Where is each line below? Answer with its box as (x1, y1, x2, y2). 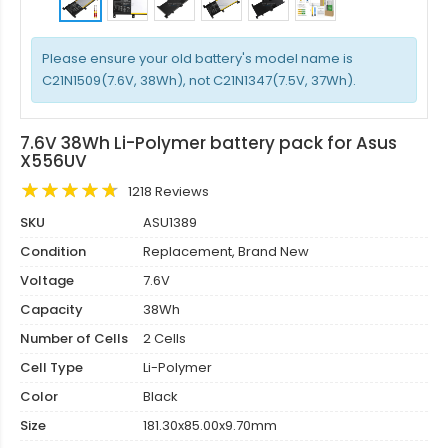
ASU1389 (140, 213, 197, 232)
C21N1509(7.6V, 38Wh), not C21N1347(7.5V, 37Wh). (42, 71, 356, 90)
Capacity (20, 300, 83, 319)
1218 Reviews (128, 182, 209, 201)
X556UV (20, 149, 87, 173)
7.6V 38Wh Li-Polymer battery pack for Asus (20, 131, 397, 155)
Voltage (20, 271, 74, 290)
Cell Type (20, 358, 83, 377)
